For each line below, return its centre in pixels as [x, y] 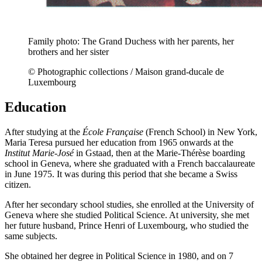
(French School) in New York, [200, 132]
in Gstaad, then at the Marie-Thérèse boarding [159, 153]
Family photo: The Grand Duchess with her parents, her [131, 41]
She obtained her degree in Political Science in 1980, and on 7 [119, 256]
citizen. [18, 184]
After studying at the [44, 132]
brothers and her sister [68, 51]
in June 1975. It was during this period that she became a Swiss [121, 174]
